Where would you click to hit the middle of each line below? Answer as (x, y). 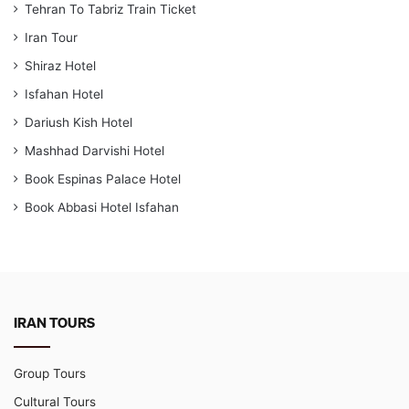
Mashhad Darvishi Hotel (94, 151)
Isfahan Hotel (64, 94)
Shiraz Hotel (60, 66)
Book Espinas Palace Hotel (103, 179)
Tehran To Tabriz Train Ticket (110, 10)
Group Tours (50, 374)
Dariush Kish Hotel (79, 123)
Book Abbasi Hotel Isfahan (102, 208)
